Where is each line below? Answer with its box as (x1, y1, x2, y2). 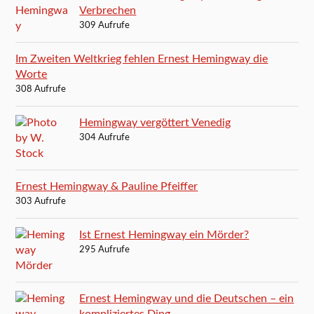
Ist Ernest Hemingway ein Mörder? (79, 228, 250, 240)
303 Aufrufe (15, 196, 67, 206)
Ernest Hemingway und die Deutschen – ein (79, 292, 294, 304)
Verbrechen (79, 4, 137, 16)
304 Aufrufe (79, 132, 130, 142)
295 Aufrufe (79, 245, 130, 254)
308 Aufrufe (15, 84, 67, 94)
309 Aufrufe (79, 20, 130, 30)
